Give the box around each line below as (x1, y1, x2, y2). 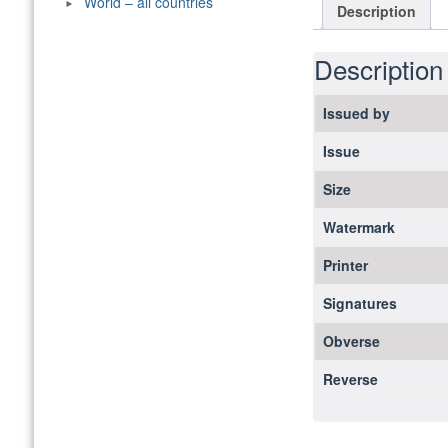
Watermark (322, 217, 395, 238)
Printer (322, 255, 368, 276)
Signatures (322, 293, 397, 314)
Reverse (322, 369, 378, 390)
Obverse (322, 331, 380, 352)
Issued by (322, 103, 390, 124)
